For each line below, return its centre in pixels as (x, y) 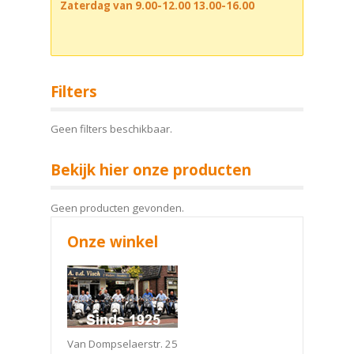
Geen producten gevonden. (117, 207)
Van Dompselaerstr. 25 (122, 343)
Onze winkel (113, 241)
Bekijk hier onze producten (151, 170)
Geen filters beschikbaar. (111, 129)
